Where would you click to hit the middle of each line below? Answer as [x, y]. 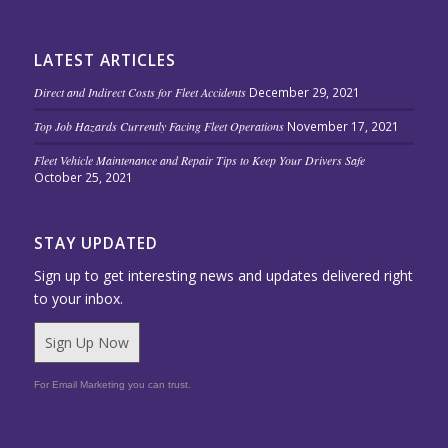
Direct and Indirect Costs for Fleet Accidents [139, 91]
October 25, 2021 [83, 176]
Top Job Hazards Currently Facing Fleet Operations [158, 125]
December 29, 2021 [304, 91]
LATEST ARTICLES [104, 60]
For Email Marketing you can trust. [112, 384]
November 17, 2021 [342, 125]
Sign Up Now [86, 342]
